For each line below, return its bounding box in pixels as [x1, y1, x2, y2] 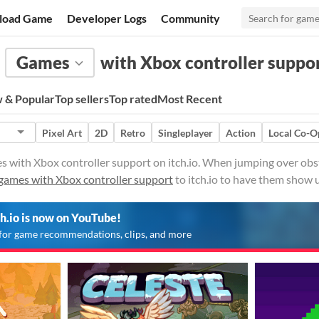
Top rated [109, 92, 157, 105]
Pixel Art [42, 126, 82, 139]
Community [161, 11, 221, 25]
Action [226, 126, 256, 139]
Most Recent [157, 92, 222, 105]
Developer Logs [67, 11, 147, 25]
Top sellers [55, 92, 109, 105]
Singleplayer [158, 126, 213, 139]
